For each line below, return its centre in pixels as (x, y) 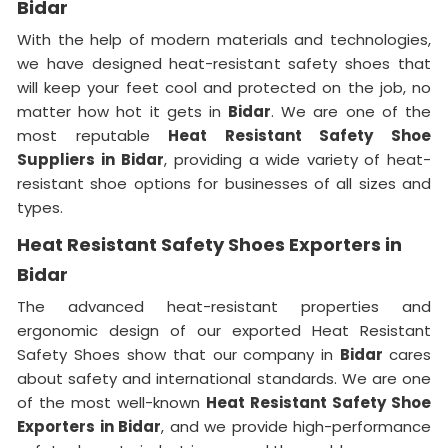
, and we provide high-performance (296, 426)
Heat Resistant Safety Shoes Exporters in (209, 244)
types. (40, 207)
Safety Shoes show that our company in (179, 354)
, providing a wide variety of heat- (297, 159)
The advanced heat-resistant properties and (224, 306)
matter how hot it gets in (123, 111)
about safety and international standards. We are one (224, 378)
